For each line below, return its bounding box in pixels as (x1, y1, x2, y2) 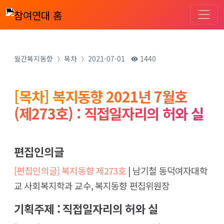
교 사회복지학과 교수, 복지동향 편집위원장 (14, 179, 170, 192)
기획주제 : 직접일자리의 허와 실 (14, 200, 158, 216)
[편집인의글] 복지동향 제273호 (14, 164, 126, 177)
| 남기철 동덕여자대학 (125, 164, 207, 177)
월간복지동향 (14, 53, 53, 63)
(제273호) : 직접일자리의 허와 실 (14, 103, 203, 123)
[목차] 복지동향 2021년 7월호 (14, 86, 187, 106)
